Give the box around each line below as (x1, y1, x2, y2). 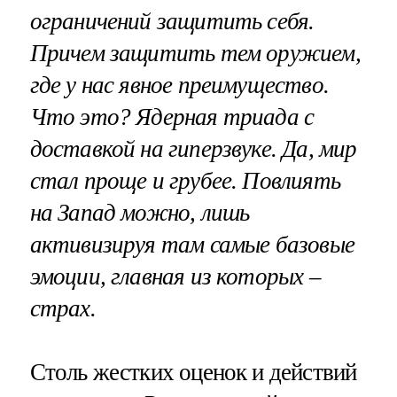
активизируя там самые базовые (29, 231, 354, 259)
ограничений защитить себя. (29, 8, 315, 35)
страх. (29, 295, 96, 323)
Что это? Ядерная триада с (29, 104, 315, 131)
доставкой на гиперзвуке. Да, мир (29, 136, 357, 163)
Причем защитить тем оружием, (29, 40, 361, 67)
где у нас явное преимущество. (29, 72, 329, 99)
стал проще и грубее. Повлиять (29, 167, 340, 195)
